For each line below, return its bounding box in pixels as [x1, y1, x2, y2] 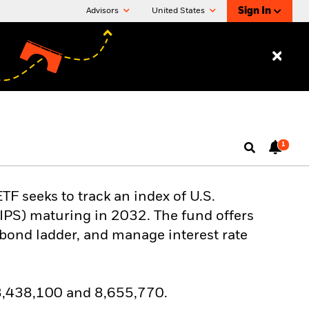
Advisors [86, 7, 121, 15]
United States [152, 7, 207, 15]
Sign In [238, 6, 271, 16]
